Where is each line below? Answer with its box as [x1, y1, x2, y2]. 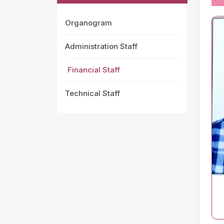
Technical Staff [65, 88, 120, 98]
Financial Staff [67, 65, 120, 74]
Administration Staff [65, 41, 137, 51]
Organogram [65, 18, 112, 27]
